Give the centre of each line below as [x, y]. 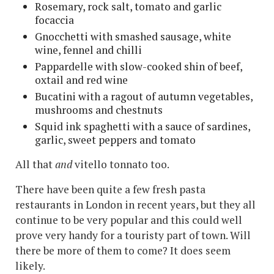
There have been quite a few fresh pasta [110, 189]
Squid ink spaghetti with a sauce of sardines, [143, 126]
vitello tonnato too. [122, 164]
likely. [31, 265]
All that [35, 164]
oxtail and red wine [81, 80]
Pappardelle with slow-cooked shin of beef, [139, 66]
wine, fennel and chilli [88, 50]
